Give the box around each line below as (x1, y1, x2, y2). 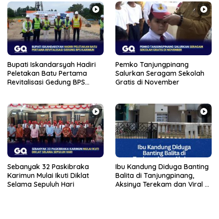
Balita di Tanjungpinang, (115, 171, 194, 180)
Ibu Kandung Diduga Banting (115, 162, 209, 172)
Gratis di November (115, 78, 179, 87)
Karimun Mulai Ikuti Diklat (7, 171, 89, 180)
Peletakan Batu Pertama (7, 69, 87, 78)
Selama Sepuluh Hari (7, 180, 74, 189)
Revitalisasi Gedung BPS (7, 78, 85, 87)
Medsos (115, 189, 140, 198)
